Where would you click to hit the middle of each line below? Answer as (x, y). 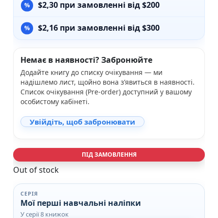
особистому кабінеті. (55, 101)
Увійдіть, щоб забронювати (82, 121)
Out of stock (36, 170)
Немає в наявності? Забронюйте (86, 60)
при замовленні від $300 (109, 28)
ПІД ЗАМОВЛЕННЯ (109, 154)
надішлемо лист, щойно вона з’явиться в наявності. (108, 82)
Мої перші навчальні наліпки (81, 203)
